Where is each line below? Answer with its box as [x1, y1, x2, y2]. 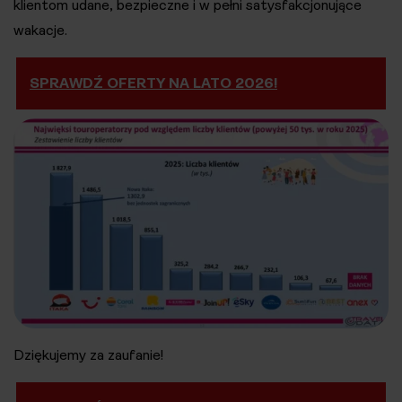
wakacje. [13, 22, 67, 39]
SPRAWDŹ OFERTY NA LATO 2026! [30, 74, 277, 92]
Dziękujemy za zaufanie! [13, 345, 163, 363]
